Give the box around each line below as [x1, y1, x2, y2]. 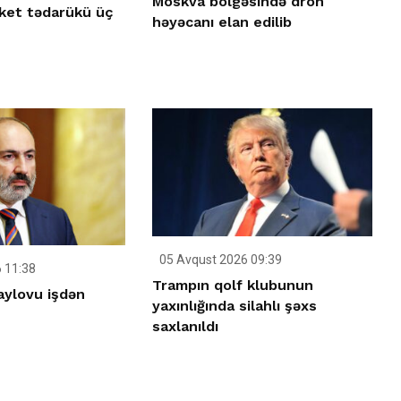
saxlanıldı [152, 317, 219, 335]
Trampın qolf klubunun [152, 276, 314, 294]
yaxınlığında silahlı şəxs [152, 296, 318, 314]
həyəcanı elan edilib [152, 13, 293, 31]
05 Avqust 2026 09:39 [157, 252, 283, 267]
